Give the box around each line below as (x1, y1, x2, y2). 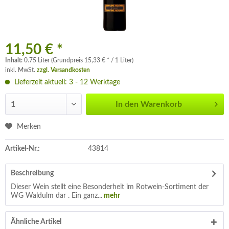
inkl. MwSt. (5, 67, 37, 73)
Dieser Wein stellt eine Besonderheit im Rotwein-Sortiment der (11, 184, 209, 191)
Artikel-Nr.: (5, 145, 40, 152)
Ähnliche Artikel (11, 218, 61, 225)
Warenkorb (141, 100, 182, 108)
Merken (17, 123, 41, 130)
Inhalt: (5, 57, 24, 63)
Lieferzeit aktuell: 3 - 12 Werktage (12, 79, 120, 86)
